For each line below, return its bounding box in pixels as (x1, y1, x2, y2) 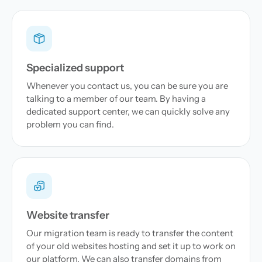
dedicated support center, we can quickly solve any (26, 106, 230, 117)
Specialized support (26, 61, 124, 74)
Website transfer (26, 209, 109, 222)
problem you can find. (26, 119, 114, 130)
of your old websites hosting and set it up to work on (26, 240, 236, 251)
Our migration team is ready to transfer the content (26, 227, 233, 239)
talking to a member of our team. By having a (26, 93, 206, 104)
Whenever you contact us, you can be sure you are (26, 80, 228, 91)
